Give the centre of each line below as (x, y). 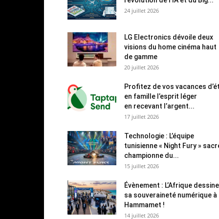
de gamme (141, 56)
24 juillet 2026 (142, 10)
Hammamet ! (144, 205)
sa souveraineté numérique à (171, 195)
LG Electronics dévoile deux (169, 37)
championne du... (152, 155)
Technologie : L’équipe (159, 136)
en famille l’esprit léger (161, 96)
